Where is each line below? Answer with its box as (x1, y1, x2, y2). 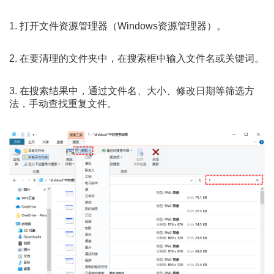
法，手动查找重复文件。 (9, 98, 117, 109)
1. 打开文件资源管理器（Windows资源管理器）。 (9, 21, 226, 31)
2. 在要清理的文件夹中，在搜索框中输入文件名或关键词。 (9, 53, 264, 64)
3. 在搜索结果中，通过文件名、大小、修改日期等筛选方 (9, 86, 254, 96)
